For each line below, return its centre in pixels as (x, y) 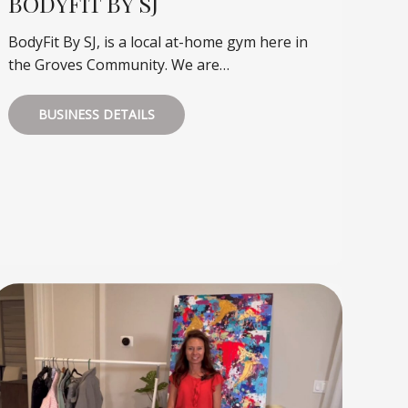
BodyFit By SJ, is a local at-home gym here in (158, 42)
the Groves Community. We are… (119, 65)
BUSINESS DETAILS (97, 115)
